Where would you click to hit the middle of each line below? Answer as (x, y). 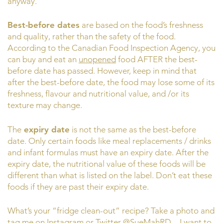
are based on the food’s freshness (141, 25)
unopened (97, 59)
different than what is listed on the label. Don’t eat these (110, 175)
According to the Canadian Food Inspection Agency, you (111, 48)
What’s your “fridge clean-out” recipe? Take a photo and (111, 211)
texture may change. (45, 105)
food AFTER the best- (157, 59)
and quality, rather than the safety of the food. (92, 37)
